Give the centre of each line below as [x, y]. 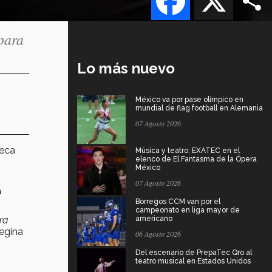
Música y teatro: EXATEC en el [188, 150]
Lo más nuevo [126, 68]
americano [154, 218]
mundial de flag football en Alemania [199, 108]
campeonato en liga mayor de [188, 210]
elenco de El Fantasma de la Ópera [196, 159]
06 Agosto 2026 [158, 233]
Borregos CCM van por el [178, 201]
